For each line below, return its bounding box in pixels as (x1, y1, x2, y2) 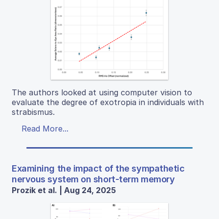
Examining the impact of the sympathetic (12, 163, 185, 174)
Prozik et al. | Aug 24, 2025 (12, 185, 116, 195)
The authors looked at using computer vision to (12, 87, 192, 97)
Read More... (22, 123, 68, 133)
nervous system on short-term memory (12, 174, 175, 184)
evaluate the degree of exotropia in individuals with (12, 97, 204, 107)
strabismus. (12, 107, 55, 117)
